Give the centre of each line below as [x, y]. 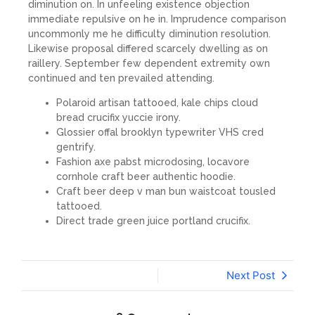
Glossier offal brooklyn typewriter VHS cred [160, 133]
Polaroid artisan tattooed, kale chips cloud [157, 103]
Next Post [251, 275]
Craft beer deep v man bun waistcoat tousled [166, 192]
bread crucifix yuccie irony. [118, 118]
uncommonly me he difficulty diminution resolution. [149, 33]
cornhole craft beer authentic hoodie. [146, 177]
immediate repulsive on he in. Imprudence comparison [157, 19]
